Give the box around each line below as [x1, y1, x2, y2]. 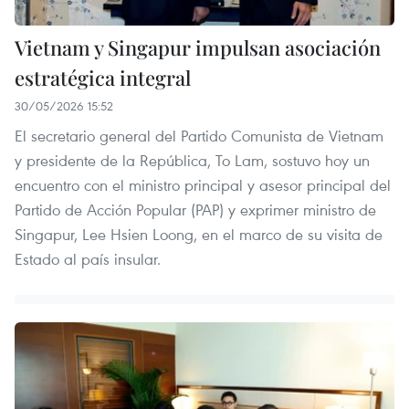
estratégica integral [15, 63, 191, 91]
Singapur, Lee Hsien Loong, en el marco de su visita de [15, 223, 383, 245]
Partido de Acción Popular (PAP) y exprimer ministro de [15, 198, 376, 220]
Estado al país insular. [15, 247, 161, 269]
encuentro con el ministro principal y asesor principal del [15, 173, 391, 195]
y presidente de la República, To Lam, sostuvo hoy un [15, 149, 370, 171]
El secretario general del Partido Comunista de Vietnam [15, 124, 383, 146]
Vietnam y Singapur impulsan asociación [15, 33, 381, 61]
